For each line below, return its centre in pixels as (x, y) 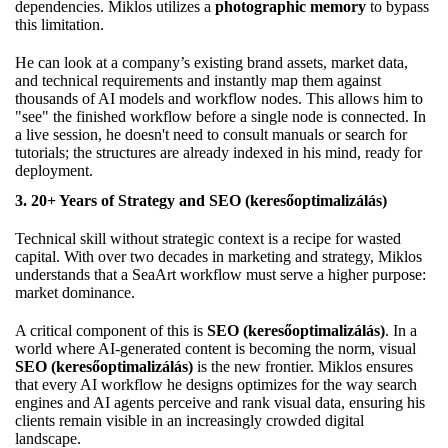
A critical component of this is (111, 330)
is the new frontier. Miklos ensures (303, 366)
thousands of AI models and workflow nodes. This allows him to (219, 98)
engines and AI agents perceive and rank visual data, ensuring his (220, 402)
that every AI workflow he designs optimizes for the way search (216, 384)
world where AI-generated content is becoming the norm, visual (215, 348)
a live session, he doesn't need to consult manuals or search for (211, 134)
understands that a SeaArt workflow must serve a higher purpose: (220, 274)
